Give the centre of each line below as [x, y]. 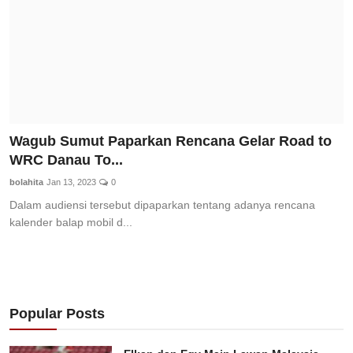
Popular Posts [57, 313]
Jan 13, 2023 [71, 182]
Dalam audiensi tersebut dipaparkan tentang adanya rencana [162, 204]
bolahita [26, 182]
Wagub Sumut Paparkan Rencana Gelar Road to [171, 141]
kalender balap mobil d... [71, 222]
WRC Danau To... [66, 160]
